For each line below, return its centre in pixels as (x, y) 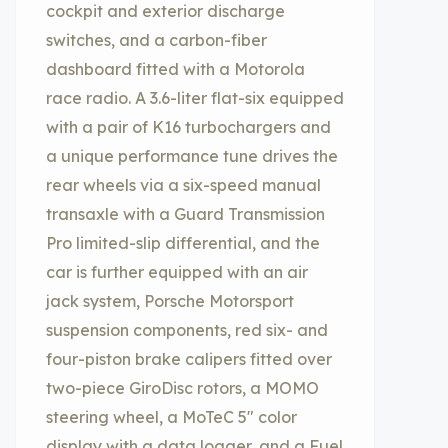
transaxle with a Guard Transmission (185, 214)
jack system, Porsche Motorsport (170, 301)
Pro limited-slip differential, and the (183, 243)
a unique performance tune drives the (192, 156)
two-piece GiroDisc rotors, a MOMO (182, 388)
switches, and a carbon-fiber (156, 40)
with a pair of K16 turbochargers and (188, 127)
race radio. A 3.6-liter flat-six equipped (195, 98)
